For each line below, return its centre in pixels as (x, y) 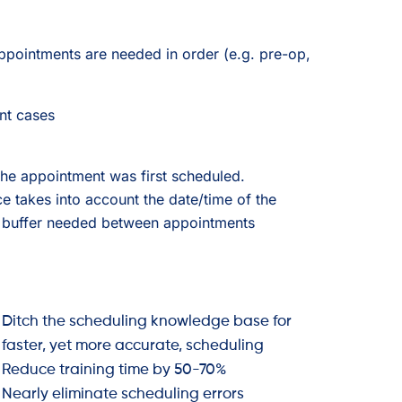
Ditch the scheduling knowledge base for (147, 321)
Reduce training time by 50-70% (114, 370)
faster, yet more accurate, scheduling (133, 345)
